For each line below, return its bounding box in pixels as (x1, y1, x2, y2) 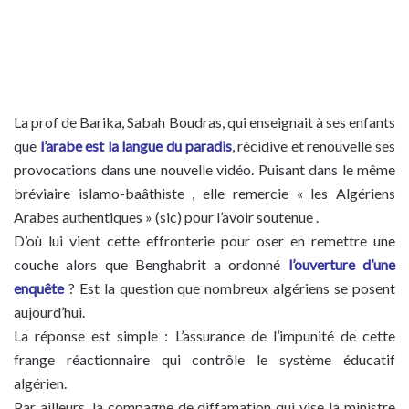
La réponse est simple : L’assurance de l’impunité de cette (14, 327, 395, 344)
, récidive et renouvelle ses (231, 137, 396, 154)
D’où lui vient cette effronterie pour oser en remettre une (14, 232, 395, 249)
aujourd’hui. (14, 303, 85, 320)
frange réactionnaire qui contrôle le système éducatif (14, 351, 395, 368)
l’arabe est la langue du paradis (39, 137, 232, 154)
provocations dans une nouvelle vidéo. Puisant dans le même (14, 161, 395, 178)
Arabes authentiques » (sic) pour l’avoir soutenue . (14, 208, 319, 225)
